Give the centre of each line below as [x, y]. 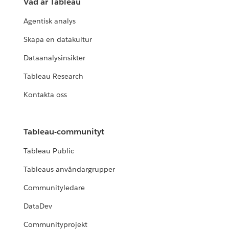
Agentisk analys [50, 21]
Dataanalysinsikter [55, 58]
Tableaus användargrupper [70, 169]
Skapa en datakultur [58, 40]
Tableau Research [54, 76]
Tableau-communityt [64, 132]
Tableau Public [49, 151]
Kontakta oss [45, 95]
